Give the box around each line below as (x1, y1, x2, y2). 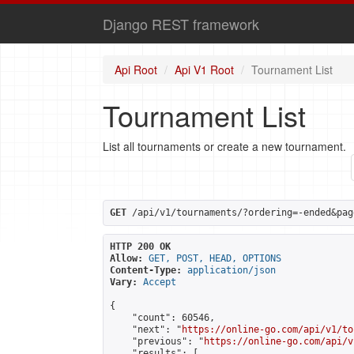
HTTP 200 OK (110, 241, 171, 252)
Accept (143, 277, 176, 288)
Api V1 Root (175, 62, 234, 77)
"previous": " (110, 336, 204, 347)
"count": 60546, (110, 312, 215, 323)
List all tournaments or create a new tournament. (103, 138, 346, 154)
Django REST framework (103, 13, 259, 34)
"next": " (110, 324, 182, 335)
